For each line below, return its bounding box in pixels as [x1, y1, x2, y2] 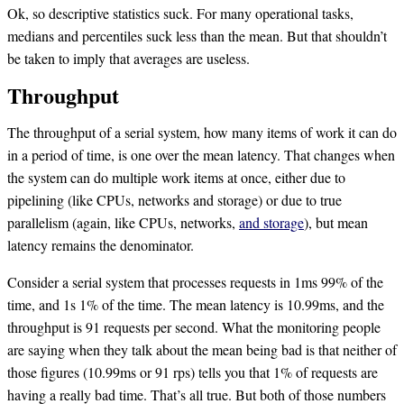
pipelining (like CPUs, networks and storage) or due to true [7, 189, 342, 209]
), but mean [304, 212, 368, 232]
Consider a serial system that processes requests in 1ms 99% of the [7, 271, 383, 291]
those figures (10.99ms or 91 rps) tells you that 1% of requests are [7, 362, 378, 381]
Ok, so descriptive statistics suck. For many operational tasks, [7, 3, 353, 23]
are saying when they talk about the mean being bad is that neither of [7, 339, 397, 359]
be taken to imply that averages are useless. [7, 48, 250, 68]
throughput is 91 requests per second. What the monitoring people [7, 317, 381, 336]
